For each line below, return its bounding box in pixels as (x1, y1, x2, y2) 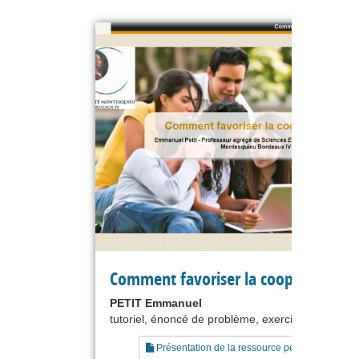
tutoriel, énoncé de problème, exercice (110, 312, 305, 325)
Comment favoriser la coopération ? (110, 266, 353, 291)
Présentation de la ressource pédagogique (153, 341, 342, 353)
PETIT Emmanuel (110, 296, 202, 309)
